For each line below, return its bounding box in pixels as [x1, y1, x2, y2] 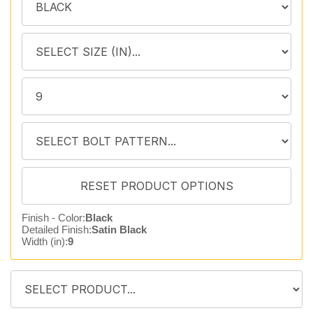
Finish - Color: [22, 212, 85, 224]
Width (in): [22, 235, 68, 247]
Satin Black [92, 224, 147, 235]
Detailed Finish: [22, 224, 92, 235]
